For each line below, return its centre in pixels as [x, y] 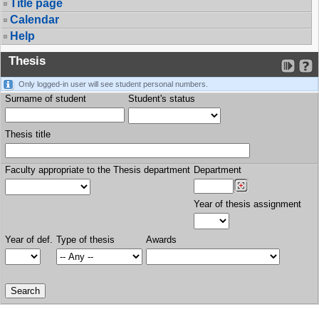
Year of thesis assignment [247, 204]
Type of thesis [85, 240]
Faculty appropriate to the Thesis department [98, 170]
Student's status [162, 99]
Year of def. [29, 240]
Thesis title [28, 134]
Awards [161, 240]
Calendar [35, 20]
